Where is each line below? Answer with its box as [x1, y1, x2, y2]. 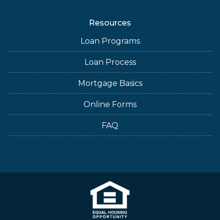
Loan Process [84, 57, 136, 67]
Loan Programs [80, 36, 140, 46]
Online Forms [83, 100, 137, 109]
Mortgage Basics [78, 79, 142, 88]
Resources [89, 18, 131, 27]
